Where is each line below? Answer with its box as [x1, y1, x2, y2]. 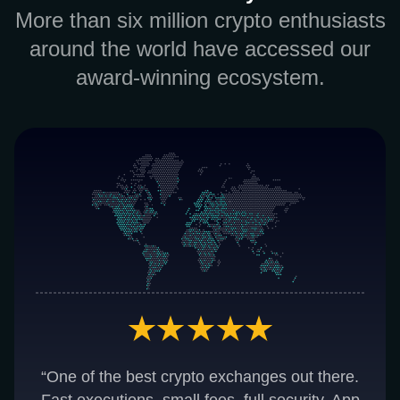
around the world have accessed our [29, 37, 371, 61]
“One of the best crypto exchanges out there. [41, 368, 359, 386]
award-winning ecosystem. [75, 65, 325, 89]
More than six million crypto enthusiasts [14, 8, 386, 32]
